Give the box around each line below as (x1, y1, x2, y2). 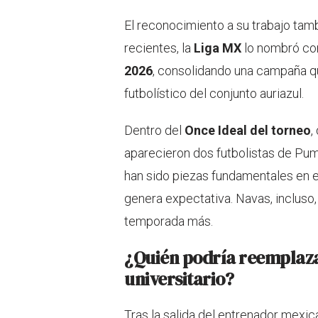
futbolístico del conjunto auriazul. (124, 85, 304, 101)
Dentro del (124, 122, 185, 138)
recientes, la (124, 40, 194, 55)
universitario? (124, 266, 234, 291)
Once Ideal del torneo (185, 122, 311, 138)
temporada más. (124, 213, 213, 229)
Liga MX (194, 40, 241, 55)
